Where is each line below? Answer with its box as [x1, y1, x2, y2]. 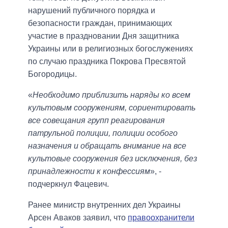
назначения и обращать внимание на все [28, 141, 186, 151]
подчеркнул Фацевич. [28, 180, 109, 189]
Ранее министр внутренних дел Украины [28, 201, 181, 210]
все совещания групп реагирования [28, 116, 165, 125]
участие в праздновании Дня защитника [28, 32, 179, 41]
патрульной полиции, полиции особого [28, 129, 178, 138]
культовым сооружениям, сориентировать [28, 103, 195, 112]
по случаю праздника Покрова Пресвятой [28, 57, 186, 66]
